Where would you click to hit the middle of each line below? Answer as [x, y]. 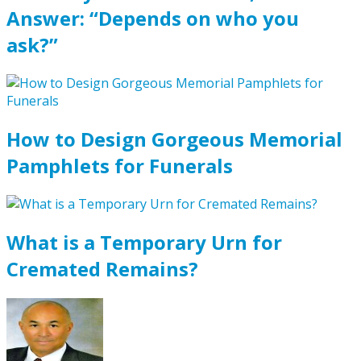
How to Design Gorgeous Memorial [174, 139]
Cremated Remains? [102, 268]
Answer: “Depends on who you [153, 19]
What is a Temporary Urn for [144, 242]
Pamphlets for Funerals [120, 165]
